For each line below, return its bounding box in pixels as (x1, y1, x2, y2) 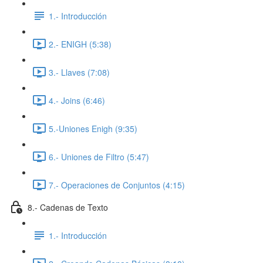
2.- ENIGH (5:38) (49, 38, 112, 50)
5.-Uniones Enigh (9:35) (49, 122, 137, 134)
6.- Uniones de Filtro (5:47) (49, 150, 149, 163)
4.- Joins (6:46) (49, 94, 105, 106)
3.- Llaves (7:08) (49, 66, 110, 78)
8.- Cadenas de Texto (28, 201, 108, 213)
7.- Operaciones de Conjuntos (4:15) (49, 178, 185, 191)
